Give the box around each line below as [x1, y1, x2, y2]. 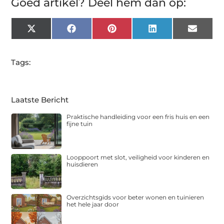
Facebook [75, 27, 114, 37]
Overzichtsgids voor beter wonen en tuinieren [66, 193, 204, 201]
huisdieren [66, 160, 98, 168]
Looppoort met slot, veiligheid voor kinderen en [66, 153, 210, 161]
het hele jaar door [66, 200, 119, 208]
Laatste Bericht [11, 95, 69, 104]
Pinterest [115, 27, 150, 37]
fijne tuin [66, 120, 93, 127]
